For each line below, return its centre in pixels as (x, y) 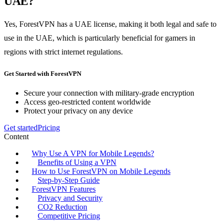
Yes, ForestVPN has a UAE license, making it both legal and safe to (110, 24)
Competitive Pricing (69, 216)
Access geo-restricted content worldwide (87, 102)
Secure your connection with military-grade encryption (109, 93)
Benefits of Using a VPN (77, 163)
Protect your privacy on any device (78, 111)
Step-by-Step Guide (69, 180)
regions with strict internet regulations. (63, 52)
